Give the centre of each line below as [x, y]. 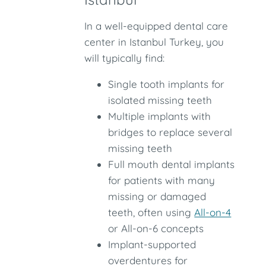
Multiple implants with [160, 116]
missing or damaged [157, 196]
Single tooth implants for [167, 84]
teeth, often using [151, 212]
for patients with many [162, 180]
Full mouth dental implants [172, 164]
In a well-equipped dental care [156, 26]
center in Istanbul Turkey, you [154, 42]
